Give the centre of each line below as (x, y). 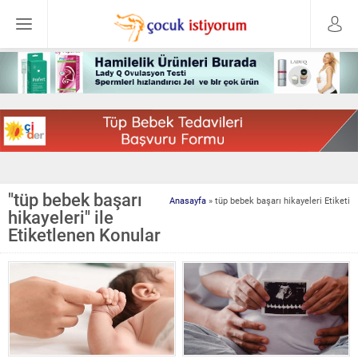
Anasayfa (188, 201)
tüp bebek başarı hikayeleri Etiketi (282, 201)
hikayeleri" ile (61, 217)
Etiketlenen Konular (84, 235)
